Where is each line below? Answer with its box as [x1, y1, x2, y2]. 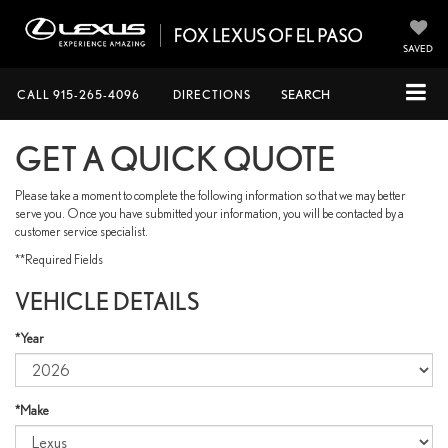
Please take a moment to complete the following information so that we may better [15, 187, 406, 203]
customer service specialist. [15, 223, 148, 239]
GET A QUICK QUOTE [15, 137, 336, 179]
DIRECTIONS [173, 87, 251, 102]
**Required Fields [15, 251, 103, 267]
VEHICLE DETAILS [15, 286, 199, 316]
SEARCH [281, 87, 330, 102]
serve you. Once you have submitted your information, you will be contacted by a [15, 205, 404, 221]
